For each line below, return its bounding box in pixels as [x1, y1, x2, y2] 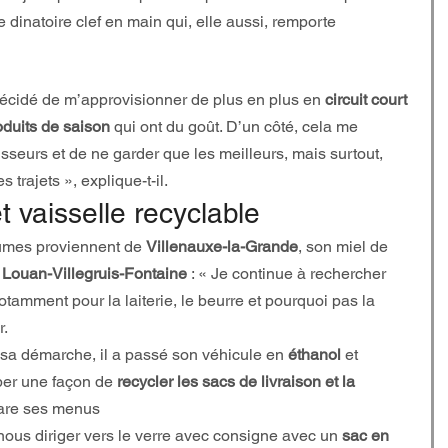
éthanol [288, 345, 341, 364]
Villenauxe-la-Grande [146, 237, 298, 256]
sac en [342, 426, 393, 445]
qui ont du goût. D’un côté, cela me [110, 117, 362, 136]
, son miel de [298, 237, 388, 256]
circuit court [325, 90, 407, 109]
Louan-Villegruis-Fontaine [2, 264, 187, 283]
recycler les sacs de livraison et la [117, 372, 359, 391]
